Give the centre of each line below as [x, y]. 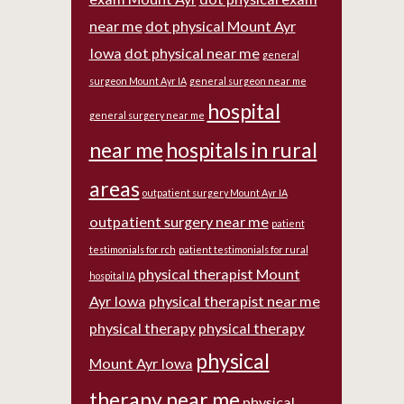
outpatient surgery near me [179, 221]
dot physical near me [192, 53]
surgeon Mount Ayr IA [138, 81]
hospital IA [112, 275]
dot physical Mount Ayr [220, 26]
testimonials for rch [132, 249]
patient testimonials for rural [243, 249]
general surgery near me [147, 115]
